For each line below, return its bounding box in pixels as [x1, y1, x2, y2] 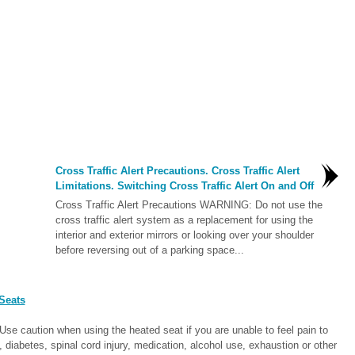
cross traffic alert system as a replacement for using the [55, 214, 313, 226]
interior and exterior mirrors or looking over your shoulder [55, 229, 314, 241]
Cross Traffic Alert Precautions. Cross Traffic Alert [55, 165, 300, 177]
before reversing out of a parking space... [55, 244, 244, 256]
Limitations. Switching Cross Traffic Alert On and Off [55, 180, 314, 192]
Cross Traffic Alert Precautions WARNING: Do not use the [55, 199, 323, 211]
